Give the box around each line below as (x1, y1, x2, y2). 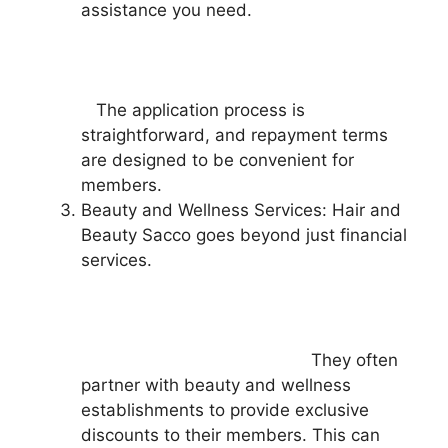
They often (81, 350, 398, 370)
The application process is (81, 100, 305, 120)
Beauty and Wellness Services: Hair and (81, 200, 401, 220)
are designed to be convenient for (81, 150, 354, 170)
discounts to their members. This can (81, 425, 380, 445)
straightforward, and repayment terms (81, 125, 388, 145)
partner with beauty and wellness (81, 375, 351, 395)
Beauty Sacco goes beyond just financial (81, 225, 407, 245)
